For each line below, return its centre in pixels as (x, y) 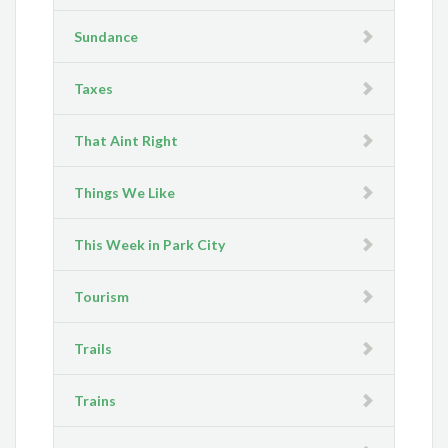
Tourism (102, 297)
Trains (95, 401)
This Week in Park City (150, 245)
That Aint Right (126, 141)
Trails (93, 349)
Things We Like (125, 193)
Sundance (106, 37)
